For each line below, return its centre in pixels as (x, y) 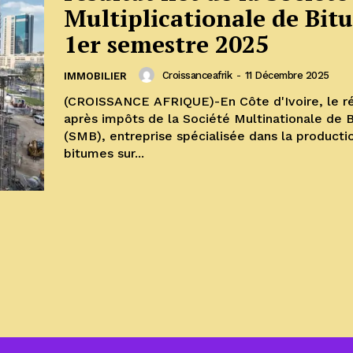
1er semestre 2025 (166, 45)
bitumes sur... (104, 154)
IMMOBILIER (95, 76)
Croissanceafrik (197, 75)
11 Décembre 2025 (287, 75)
